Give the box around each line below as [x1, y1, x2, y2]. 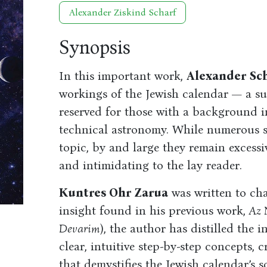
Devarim [58, 221, 100, 235]
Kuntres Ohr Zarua [58, 185, 168, 200]
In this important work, [58, 69, 187, 83]
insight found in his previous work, [58, 203, 249, 218]
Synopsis [58, 36, 131, 59]
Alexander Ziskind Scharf [69, 7, 176, 18]
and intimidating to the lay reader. [58, 158, 242, 172]
